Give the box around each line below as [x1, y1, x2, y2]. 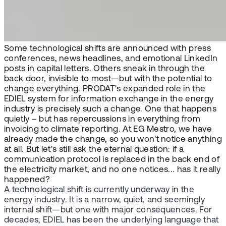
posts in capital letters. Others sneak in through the [4, 65, 205, 74]
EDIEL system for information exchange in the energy [4, 95, 214, 104]
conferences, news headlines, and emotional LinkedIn [4, 54, 218, 64]
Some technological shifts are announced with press [4, 44, 211, 53]
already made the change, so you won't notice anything [4, 135, 222, 144]
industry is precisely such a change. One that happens [4, 105, 216, 114]
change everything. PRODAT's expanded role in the [4, 85, 206, 94]
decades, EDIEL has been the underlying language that [4, 216, 219, 225]
